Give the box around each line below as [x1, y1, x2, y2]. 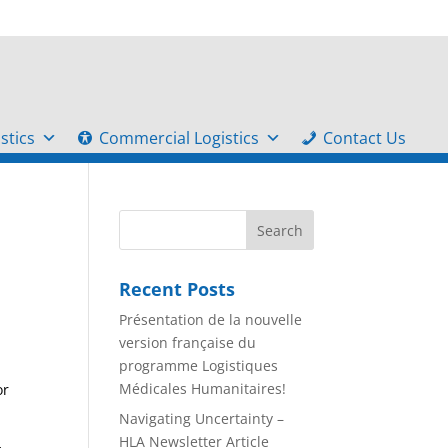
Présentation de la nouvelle [119, 310, 303, 329]
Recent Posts [119, 277, 236, 301]
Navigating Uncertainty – [119, 409, 285, 428]
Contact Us [323, 127, 406, 149]
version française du [119, 333, 257, 352]
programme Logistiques [119, 356, 279, 375]
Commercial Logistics [99, 127, 259, 149]
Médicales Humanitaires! [119, 379, 287, 398]
